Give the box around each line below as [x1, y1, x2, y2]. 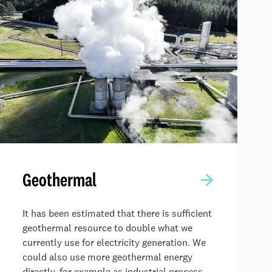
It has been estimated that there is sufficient [22, 206, 212, 220]
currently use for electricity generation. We [22, 236, 206, 249]
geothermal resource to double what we [22, 221, 192, 234]
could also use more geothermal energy [22, 250, 192, 263]
